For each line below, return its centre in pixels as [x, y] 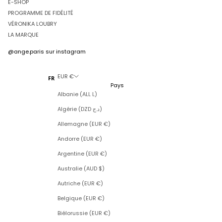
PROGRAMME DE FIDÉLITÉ [41, 13]
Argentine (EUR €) [82, 154]
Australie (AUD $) [81, 169]
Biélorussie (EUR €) [84, 213]
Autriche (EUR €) [80, 184]
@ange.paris [26, 52]
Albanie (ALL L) [77, 94]
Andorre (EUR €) [80, 139]
